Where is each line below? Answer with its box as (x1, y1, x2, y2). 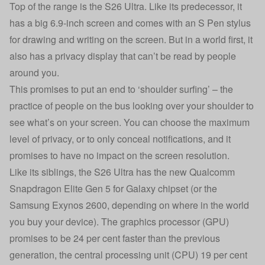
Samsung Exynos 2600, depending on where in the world (9, 198, 249, 212)
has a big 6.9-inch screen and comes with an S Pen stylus (9, 16, 251, 30)
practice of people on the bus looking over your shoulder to (9, 99, 254, 112)
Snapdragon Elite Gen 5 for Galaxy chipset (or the (9, 182, 217, 195)
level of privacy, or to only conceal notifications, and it (9, 132, 231, 146)
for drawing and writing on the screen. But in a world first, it (9, 33, 253, 46)
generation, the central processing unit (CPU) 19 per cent (9, 248, 247, 261)
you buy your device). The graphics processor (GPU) (9, 215, 229, 228)
